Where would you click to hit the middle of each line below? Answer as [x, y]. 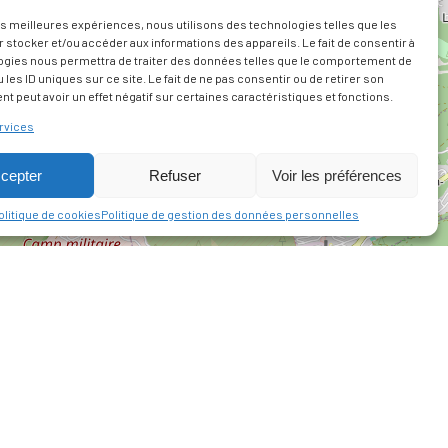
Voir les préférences [336, 175]
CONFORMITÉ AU [260, 421]
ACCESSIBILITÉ [257, 402]
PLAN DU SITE [253, 383]
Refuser [174, 175]
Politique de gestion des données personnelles [229, 214]
